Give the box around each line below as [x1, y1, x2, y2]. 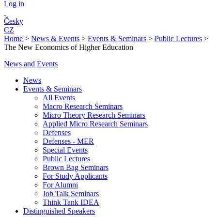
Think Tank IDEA [43, 198, 99, 206]
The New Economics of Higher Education [4, 43, 133, 51]
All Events [43, 93, 75, 102]
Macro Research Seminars [43, 102, 123, 110]
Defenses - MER [43, 137, 94, 145]
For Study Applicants [43, 172, 108, 180]
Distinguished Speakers [23, 207, 95, 215]
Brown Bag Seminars [43, 163, 108, 171]
